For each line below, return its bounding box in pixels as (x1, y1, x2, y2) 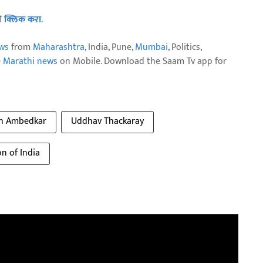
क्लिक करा (4, 12, 41, 28)
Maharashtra (33, 39, 85, 55)
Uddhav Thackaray (71, 113, 144, 129)
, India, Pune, (85, 39, 135, 55)
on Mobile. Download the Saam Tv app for (58, 53, 227, 69)
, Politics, (168, 39, 201, 55)
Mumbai (135, 39, 168, 55)
